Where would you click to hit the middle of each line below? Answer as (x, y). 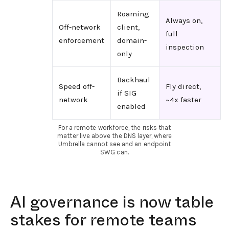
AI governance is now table (112, 202)
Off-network (79, 27)
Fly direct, (183, 86)
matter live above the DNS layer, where (114, 135)
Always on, (184, 20)
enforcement (81, 40)
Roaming (133, 14)
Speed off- (76, 86)
